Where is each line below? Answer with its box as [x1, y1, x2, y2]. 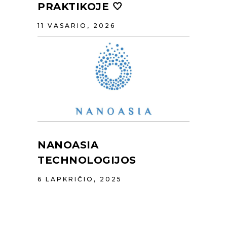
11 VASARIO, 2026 [37, 21, 116, 29]
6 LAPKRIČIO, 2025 [37, 175, 122, 183]
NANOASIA [37, 138, 98, 151]
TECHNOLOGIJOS [37, 154, 136, 166]
